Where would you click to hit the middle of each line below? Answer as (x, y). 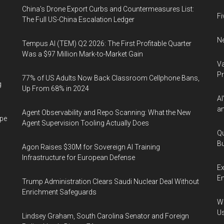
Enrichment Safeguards (59, 192)
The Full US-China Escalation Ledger (78, 19)
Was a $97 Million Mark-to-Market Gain (82, 54)
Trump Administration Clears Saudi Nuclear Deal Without (110, 181)
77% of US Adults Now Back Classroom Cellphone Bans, (111, 78)
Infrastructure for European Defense (78, 157)
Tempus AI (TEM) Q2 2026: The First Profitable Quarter (107, 43)
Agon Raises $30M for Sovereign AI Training (91, 147)
